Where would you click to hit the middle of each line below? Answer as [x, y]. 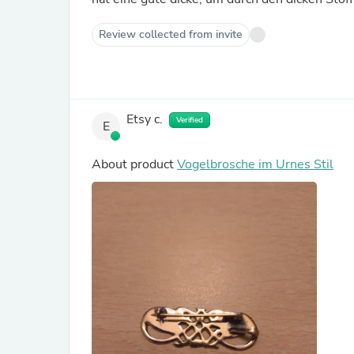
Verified [190, 120]
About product [134, 164]
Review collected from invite [171, 34]
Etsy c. [145, 120]
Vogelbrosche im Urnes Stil [255, 164]
